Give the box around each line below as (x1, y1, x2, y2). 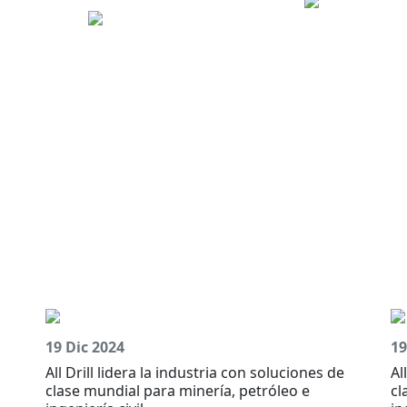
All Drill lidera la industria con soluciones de (45, 362, 344, 383)
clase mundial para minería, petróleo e (45, 381, 310, 402)
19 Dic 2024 (45, 337, 124, 358)
